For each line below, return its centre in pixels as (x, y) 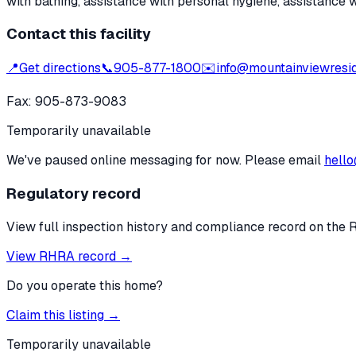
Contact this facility (79, 34)
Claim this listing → (63, 315)
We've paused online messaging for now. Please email (164, 161)
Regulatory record (74, 193)
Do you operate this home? (85, 285)
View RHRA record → (69, 256)
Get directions (60, 68)
